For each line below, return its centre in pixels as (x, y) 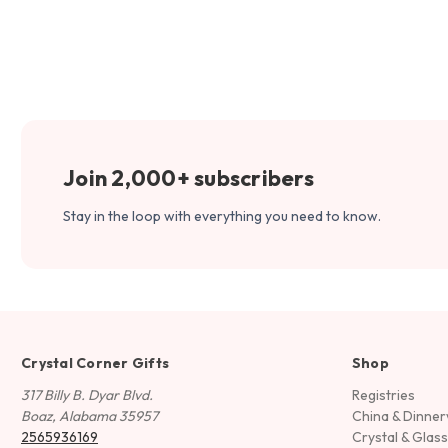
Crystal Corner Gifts (95, 362)
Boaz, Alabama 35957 (89, 415)
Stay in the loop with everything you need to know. (222, 215)
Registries (383, 394)
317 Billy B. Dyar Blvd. (87, 394)
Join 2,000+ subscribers (188, 177)
